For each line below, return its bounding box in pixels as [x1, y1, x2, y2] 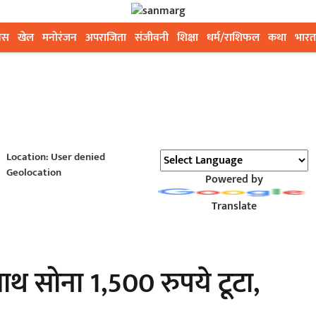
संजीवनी [135, 28, 169, 47]
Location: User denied [6, 148, 105, 166]
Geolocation [6, 164, 61, 181]
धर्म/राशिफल [207, 28, 260, 47]
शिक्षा [177, 28, 198, 47]
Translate [211, 197, 257, 216]
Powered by [205, 170, 263, 189]
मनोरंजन [42, 28, 77, 47]
